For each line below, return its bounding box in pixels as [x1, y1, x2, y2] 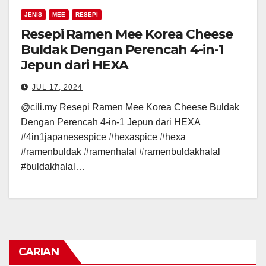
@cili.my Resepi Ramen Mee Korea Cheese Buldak [21, 102, 239, 112]
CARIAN [18, 245, 59, 258]
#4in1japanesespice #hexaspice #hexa [21, 131, 186, 142]
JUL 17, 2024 [32, 83, 83, 91]
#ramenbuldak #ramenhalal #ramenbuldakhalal [21, 146, 220, 157]
